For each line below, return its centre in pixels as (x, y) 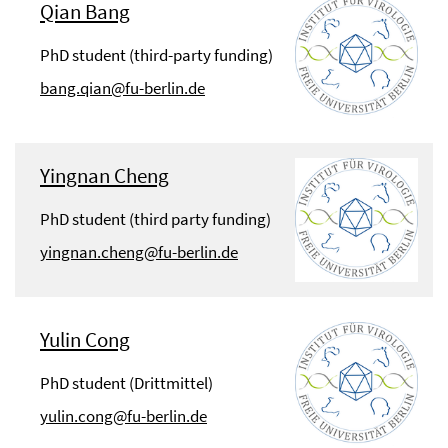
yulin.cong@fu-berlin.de (123, 416)
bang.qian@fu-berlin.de (122, 87)
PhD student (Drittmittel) (126, 383)
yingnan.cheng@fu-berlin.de (139, 251)
